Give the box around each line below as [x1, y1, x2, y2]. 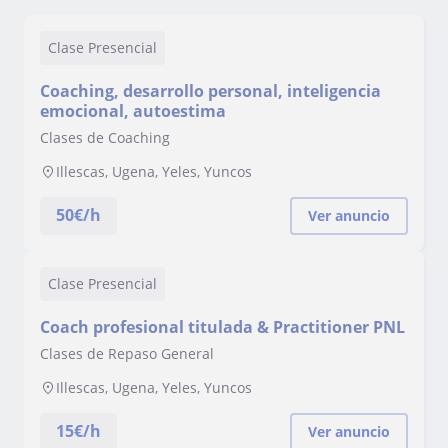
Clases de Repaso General [40, 344, 214, 363]
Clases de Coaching [40, 128, 170, 147]
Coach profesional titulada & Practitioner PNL [40, 316, 405, 338]
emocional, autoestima [40, 100, 226, 122]
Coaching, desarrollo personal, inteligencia [40, 80, 381, 102]
